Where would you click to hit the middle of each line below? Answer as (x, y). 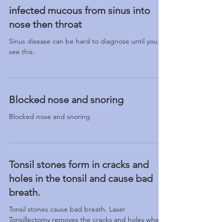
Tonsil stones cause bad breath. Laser (67, 209)
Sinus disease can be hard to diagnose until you (83, 41)
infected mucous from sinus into (80, 10)
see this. (22, 52)
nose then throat (45, 24)
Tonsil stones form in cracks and (79, 165)
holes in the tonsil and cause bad (81, 178)
